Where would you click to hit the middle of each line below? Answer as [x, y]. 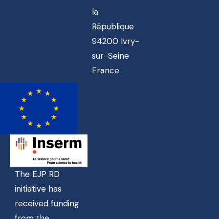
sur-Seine [110, 55]
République [113, 26]
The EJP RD [37, 174]
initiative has [38, 188]
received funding [47, 203]
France [105, 70]
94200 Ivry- [115, 41]
